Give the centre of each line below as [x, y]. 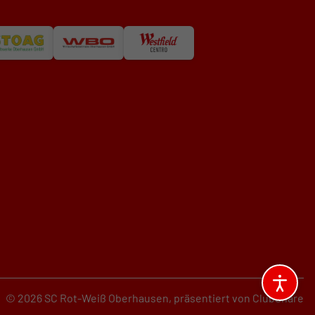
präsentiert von [213, 297]
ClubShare [278, 297]
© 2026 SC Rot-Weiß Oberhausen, [88, 297]
